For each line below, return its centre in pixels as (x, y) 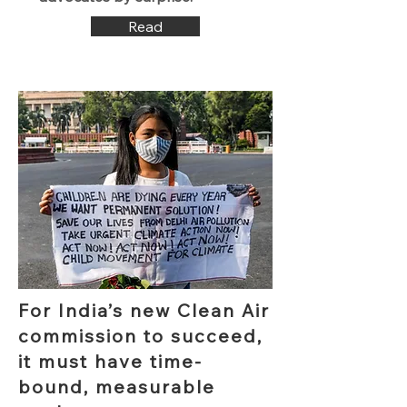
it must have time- (110, 361)
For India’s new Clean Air (144, 310)
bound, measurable (117, 387)
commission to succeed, (140, 336)
